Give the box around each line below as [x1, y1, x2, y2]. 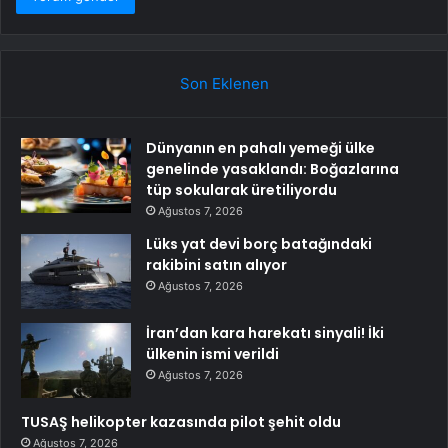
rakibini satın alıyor [146, 255, 287, 276]
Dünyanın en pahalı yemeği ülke [146, 138, 375, 159]
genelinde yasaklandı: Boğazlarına [146, 159, 399, 180]
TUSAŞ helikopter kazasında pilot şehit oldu [21, 412, 341, 433]
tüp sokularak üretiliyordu [146, 180, 337, 201]
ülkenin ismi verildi [146, 344, 279, 365]
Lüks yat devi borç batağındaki [146, 234, 372, 255]
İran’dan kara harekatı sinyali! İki [146, 323, 384, 344]
